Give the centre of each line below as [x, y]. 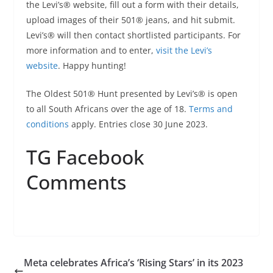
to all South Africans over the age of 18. [107, 108]
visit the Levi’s [184, 50]
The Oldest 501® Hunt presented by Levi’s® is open [132, 93]
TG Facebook [85, 157]
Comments [76, 182]
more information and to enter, [91, 50]
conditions [47, 124]
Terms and [211, 108]
